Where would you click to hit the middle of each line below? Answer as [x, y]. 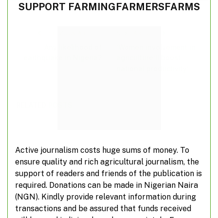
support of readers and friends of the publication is [109, 174]
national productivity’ [153, 69]
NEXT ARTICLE [138, 33]
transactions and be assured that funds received [103, 209]
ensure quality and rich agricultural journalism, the [107, 162]
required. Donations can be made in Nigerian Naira [107, 185]
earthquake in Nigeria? [63, 58]
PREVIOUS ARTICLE [73, 33]
